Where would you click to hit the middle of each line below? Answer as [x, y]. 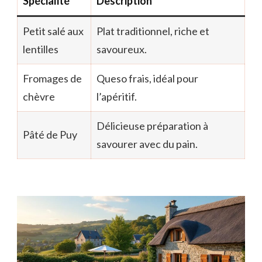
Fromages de [52, 78]
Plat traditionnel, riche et [153, 31]
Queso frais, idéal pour [147, 78]
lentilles [41, 49]
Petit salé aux [53, 31]
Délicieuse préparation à [152, 125]
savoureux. [122, 49]
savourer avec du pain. [147, 144]
